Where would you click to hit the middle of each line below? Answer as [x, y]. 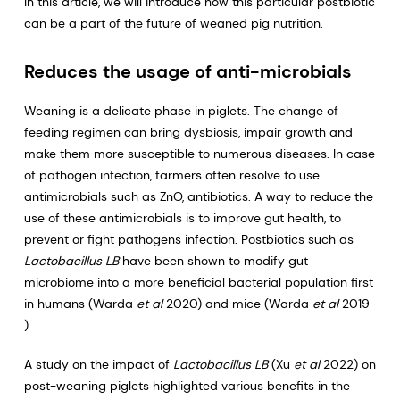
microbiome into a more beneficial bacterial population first [198, 282]
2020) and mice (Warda [237, 304]
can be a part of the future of [112, 23]
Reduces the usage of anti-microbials [187, 71]
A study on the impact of [98, 364]
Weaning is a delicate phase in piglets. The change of [181, 111]
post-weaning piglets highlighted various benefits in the [187, 386]
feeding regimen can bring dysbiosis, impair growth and [188, 132]
